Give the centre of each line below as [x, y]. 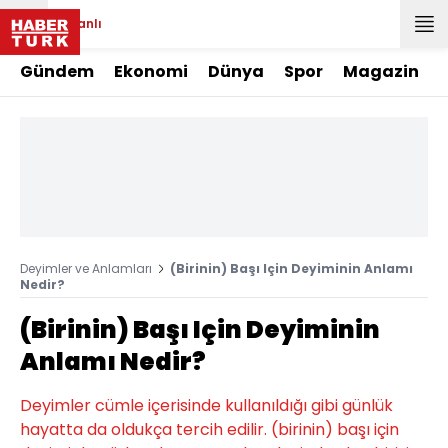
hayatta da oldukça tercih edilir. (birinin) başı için [209, 429]
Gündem [57, 71]
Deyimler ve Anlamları [86, 268]
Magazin [381, 71]
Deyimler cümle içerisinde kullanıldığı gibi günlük [206, 405]
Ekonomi [151, 71]
